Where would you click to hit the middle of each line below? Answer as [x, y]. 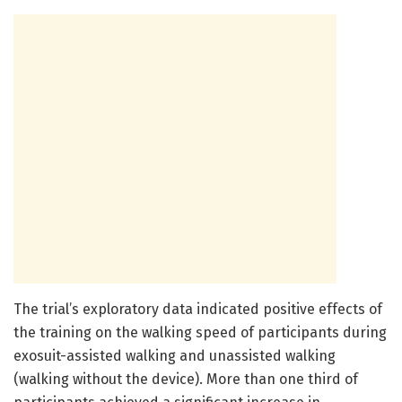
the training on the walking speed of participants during [200, 332]
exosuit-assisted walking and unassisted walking [175, 355]
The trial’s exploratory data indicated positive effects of [198, 309]
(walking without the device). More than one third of [186, 379]
